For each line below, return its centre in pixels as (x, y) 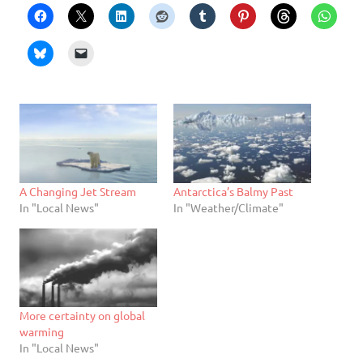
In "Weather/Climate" (228, 207)
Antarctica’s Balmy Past (233, 191)
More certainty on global (82, 315)
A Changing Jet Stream (78, 191)
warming (42, 331)
